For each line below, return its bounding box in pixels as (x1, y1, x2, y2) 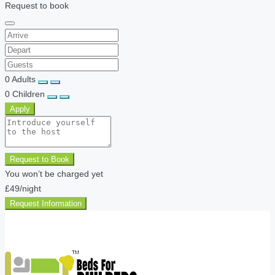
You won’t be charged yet (5, 168, 103, 179)
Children (12, 88, 45, 99)
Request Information (10, 198, 82, 208)
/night (20, 183, 41, 193)
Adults (12, 74, 36, 84)
